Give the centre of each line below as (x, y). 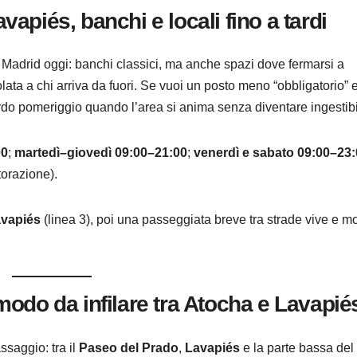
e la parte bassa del (297, 347)
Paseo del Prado (129, 347)
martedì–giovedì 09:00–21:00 (101, 153)
